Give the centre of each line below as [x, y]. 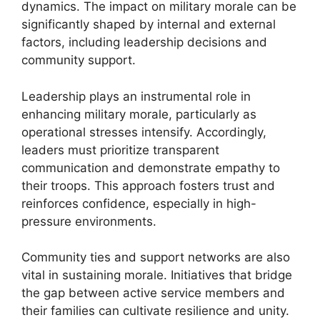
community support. [79, 60]
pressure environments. [89, 221]
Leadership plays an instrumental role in [136, 96]
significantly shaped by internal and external [149, 24]
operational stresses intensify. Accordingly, [144, 132]
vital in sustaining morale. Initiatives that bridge [157, 275]
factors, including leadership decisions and [144, 42]
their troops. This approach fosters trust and [148, 185]
